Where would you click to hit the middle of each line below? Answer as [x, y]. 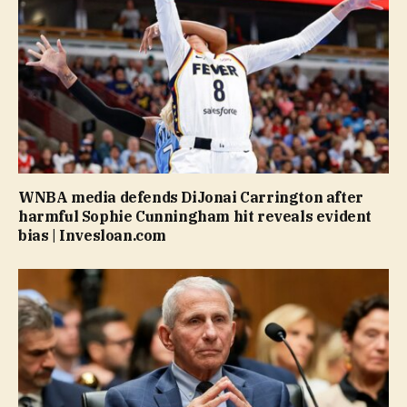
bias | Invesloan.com [92, 235]
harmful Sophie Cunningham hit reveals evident [195, 216]
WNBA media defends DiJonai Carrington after [191, 197]
